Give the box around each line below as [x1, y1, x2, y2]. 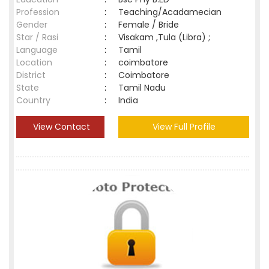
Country [16, 94, 50, 106]
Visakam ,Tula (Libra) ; [118, 31, 210, 43]
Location [16, 56, 52, 68]
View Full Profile [152, 121, 216, 133]
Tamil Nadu [118, 82, 166, 94]
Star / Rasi [16, 31, 58, 43]
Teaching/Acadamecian [118, 6, 222, 18]
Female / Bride [118, 19, 184, 31]
